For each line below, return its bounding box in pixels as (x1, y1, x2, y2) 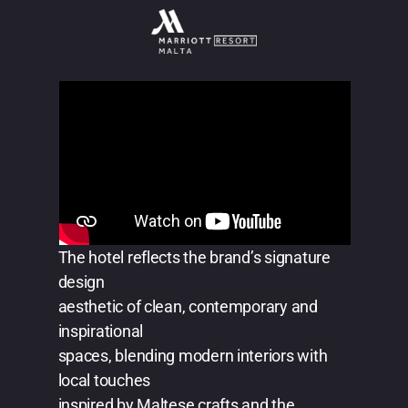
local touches (57, 371, 150, 391)
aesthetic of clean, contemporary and (57, 297, 318, 317)
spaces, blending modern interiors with (57, 346, 328, 366)
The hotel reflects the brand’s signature (57, 248, 331, 268)
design (57, 272, 105, 292)
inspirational (57, 321, 143, 342)
